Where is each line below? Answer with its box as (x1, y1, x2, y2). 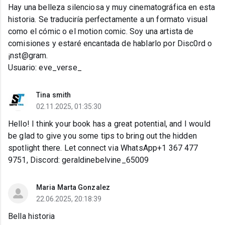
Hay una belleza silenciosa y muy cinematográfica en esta (8, 3, 215, 13)
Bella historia (8, 211, 55, 221)
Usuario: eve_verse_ (8, 63, 82, 73)
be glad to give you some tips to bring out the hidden (8, 131, 197, 141)
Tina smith (36, 91, 71, 99)
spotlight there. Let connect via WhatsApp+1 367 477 (8, 143, 198, 153)
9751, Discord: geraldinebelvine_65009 (8, 155, 149, 165)
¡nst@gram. (8, 51, 48, 61)
